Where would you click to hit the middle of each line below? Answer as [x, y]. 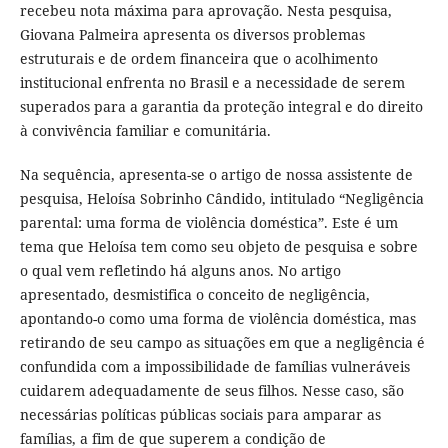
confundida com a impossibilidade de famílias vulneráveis [214, 367]
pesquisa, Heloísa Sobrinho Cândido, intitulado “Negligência [221, 199]
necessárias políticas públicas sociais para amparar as [200, 415]
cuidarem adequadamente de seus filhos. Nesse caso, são [211, 391]
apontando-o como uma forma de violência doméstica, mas [217, 319]
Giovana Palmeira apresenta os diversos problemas [192, 35]
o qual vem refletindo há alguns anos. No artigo [180, 271]
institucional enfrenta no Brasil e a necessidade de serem [212, 83]
